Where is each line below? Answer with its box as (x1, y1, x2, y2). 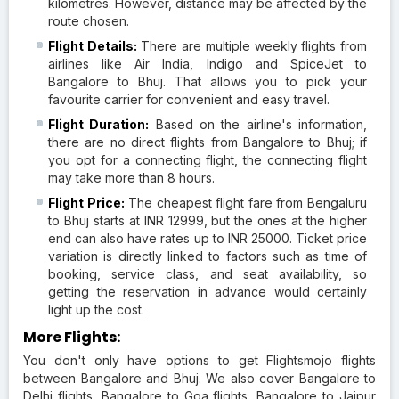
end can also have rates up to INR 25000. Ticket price (48, 230, 367, 246)
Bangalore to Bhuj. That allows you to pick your (48, 73, 367, 89)
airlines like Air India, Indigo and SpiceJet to (48, 55, 367, 71)
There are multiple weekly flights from (136, 37, 368, 53)
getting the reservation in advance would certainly (48, 283, 367, 299)
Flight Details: (48, 37, 137, 53)
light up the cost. (48, 301, 144, 317)
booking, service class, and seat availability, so (48, 265, 367, 281)
